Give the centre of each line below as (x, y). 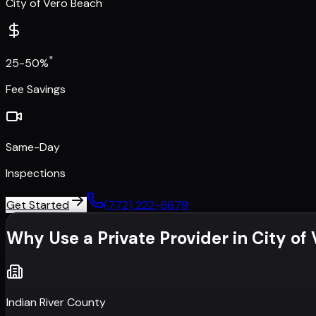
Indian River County (56, 302)
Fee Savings (36, 90)
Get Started (38, 205)
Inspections (36, 174)
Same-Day (33, 147)
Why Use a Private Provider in (129, 238)
